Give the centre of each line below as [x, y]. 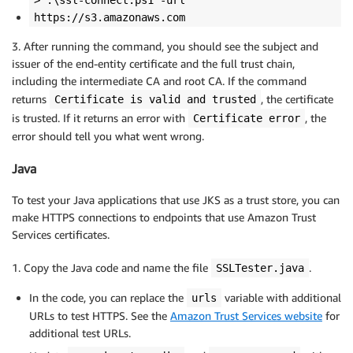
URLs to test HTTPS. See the [100, 316]
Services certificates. [61, 235]
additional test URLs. [80, 333]
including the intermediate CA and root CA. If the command [159, 81]
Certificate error [247, 119]
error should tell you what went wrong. [108, 136]
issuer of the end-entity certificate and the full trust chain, [153, 64]
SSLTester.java [260, 268]
